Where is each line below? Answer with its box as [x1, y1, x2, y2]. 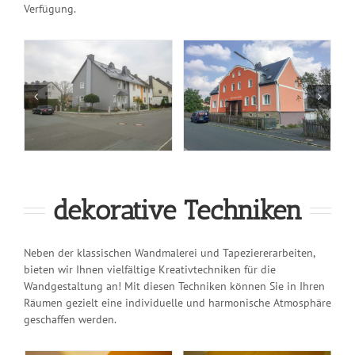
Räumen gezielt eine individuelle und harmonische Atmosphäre [24, 295, 331, 310]
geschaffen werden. [24, 311, 116, 326]
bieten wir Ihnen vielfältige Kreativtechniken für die [24, 261, 276, 277]
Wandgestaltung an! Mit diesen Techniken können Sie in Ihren [24, 278, 325, 293]
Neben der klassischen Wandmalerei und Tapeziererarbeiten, [24, 245, 315, 260]
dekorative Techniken [53, 193, 302, 227]
